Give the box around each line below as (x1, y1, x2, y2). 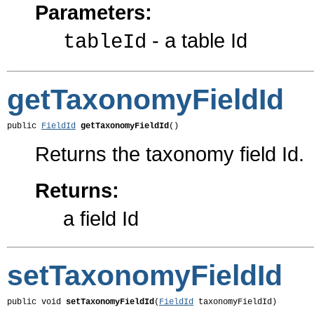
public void (7, 297, 66, 308)
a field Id (63, 207, 139, 231)
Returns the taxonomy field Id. (35, 142, 304, 166)
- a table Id (146, 29, 247, 53)
